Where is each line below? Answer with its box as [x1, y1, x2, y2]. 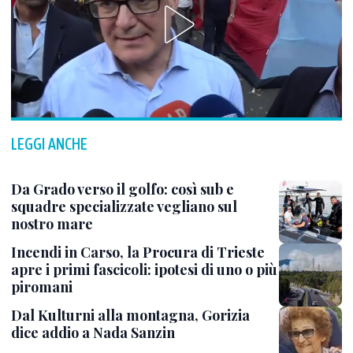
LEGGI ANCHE [11, 135, 87, 153]
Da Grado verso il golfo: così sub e [11, 180, 234, 199]
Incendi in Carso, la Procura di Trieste [11, 243, 265, 262]
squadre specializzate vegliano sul [11, 197, 237, 216]
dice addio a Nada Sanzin [11, 323, 175, 342]
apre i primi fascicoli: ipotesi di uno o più [11, 260, 277, 279]
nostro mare [11, 214, 93, 233]
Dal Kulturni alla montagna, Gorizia [11, 306, 250, 325]
